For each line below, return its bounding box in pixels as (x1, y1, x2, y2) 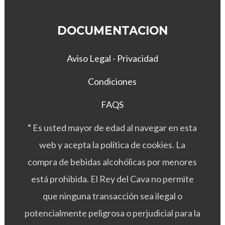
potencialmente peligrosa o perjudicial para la (24, 207, 200, 218)
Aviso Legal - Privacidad (66, 52, 158, 64)
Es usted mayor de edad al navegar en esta (33, 122, 197, 133)
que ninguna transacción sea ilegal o (42, 190, 182, 201)
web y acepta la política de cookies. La (39, 139, 186, 150)
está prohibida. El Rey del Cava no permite (31, 173, 194, 184)
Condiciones (88, 75, 137, 87)
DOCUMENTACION (57, 23, 168, 38)
